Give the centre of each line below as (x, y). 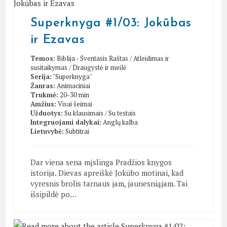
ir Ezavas (58, 40)
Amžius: (43, 104)
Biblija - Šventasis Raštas (92, 58)
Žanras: (43, 85)
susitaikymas (49, 67)
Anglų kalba (120, 122)
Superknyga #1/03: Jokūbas (111, 23)
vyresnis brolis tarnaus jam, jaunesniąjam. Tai (109, 183)
